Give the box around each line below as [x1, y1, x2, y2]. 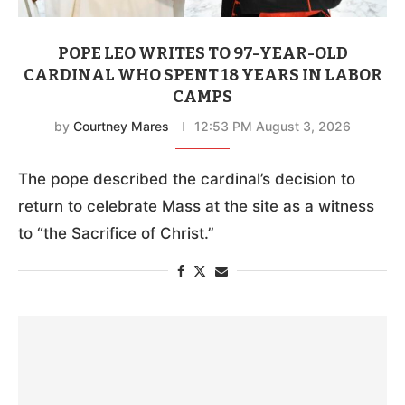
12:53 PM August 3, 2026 [194, 118, 351, 134]
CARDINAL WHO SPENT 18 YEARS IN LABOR [23, 64, 382, 85]
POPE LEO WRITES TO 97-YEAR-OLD [57, 42, 348, 63]
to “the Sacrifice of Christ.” [18, 223, 214, 242]
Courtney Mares [73, 118, 169, 134]
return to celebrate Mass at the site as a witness [18, 196, 374, 215]
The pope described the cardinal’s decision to [18, 169, 355, 188]
